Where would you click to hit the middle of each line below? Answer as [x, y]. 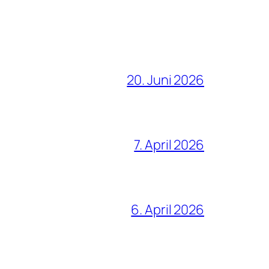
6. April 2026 [168, 209]
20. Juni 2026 [165, 80]
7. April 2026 [169, 144]
